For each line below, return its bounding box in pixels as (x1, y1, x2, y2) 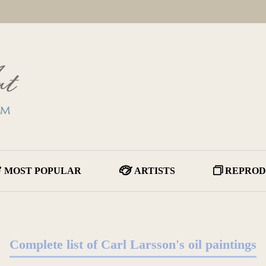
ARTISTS (134, 166, 175, 176)
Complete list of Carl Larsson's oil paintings (9, 237, 256, 252)
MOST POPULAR (4, 166, 81, 176)
